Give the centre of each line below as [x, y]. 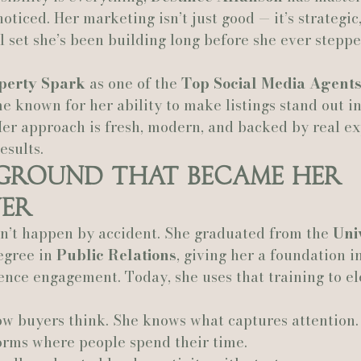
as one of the [133, 83]
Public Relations [116, 255]
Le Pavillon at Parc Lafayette [234, 41]
